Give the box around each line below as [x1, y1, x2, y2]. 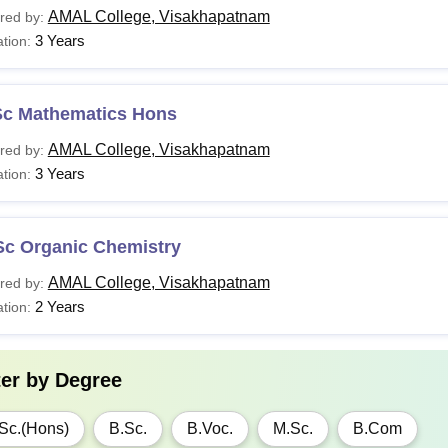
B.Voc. [186, 419, 233, 437]
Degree [54, 368, 122, 391]
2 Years [34, 297, 85, 315]
